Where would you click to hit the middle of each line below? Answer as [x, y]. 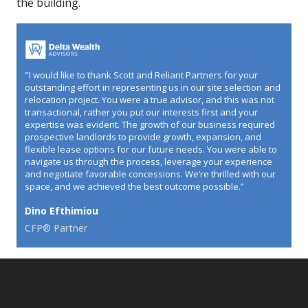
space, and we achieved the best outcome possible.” [134, 187]
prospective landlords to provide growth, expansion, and [143, 137]
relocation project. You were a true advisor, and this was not [150, 100]
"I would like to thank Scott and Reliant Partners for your [141, 75]
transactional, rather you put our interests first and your [141, 112]
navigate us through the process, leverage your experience [148, 162]
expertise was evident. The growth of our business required [150, 125]
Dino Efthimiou [62, 211]
